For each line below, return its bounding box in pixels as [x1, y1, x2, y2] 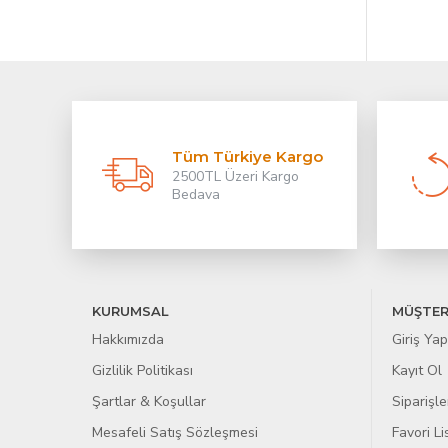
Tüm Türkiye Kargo [172, 147, 323, 166]
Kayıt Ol [392, 361, 442, 380]
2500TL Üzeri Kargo [172, 167, 299, 186]
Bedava [172, 185, 220, 204]
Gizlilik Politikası [92, 361, 193, 380]
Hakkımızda [92, 330, 164, 349]
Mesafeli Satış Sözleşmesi [92, 423, 258, 442]
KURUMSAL [92, 303, 169, 319]
